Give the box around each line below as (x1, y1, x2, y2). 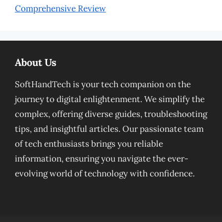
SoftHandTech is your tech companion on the (15, 79, 191, 90)
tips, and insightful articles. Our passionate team (15, 123, 204, 134)
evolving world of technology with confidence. (15, 168, 195, 179)
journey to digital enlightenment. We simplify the (15, 94, 205, 105)
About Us (15, 56, 56, 68)
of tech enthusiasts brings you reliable (15, 138, 163, 149)
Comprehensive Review (15, 3, 106, 14)
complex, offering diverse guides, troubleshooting (15, 109, 207, 119)
